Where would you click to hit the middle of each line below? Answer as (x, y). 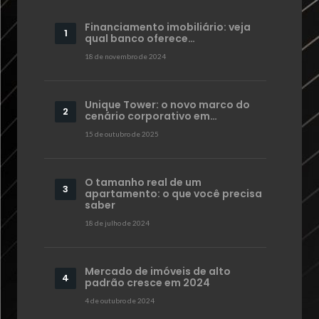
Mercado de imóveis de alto (158, 271)
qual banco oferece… (140, 38)
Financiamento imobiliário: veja (168, 27)
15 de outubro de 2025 (122, 134)
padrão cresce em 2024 (147, 282)
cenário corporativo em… (151, 116)
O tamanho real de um (143, 182)
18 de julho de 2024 (117, 223)
